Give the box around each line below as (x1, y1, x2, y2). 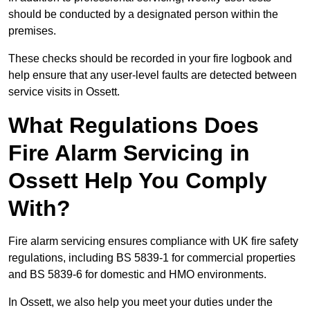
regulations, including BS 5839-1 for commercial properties (8, 252, 295, 264)
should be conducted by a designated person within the (8, 8, 278, 21)
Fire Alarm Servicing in (8, 140, 250, 166)
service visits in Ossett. (8, 86, 120, 98)
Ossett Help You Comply (8, 168, 267, 194)
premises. (8, 25, 56, 37)
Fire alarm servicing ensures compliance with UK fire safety (8, 235, 298, 248)
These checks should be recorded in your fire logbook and (8, 53, 292, 65)
